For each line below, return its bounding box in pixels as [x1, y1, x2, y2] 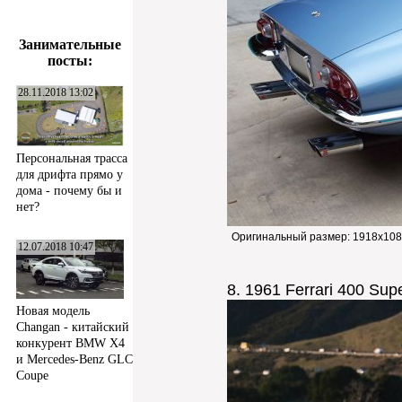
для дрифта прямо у [16, 167, 123, 181]
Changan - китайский [16, 320, 129, 335]
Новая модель [16, 304, 90, 319]
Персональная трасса [16, 151, 127, 165]
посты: [48, 53, 92, 68]
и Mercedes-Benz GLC [16, 353, 133, 367]
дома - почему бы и [16, 183, 122, 197]
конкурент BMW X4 [16, 336, 125, 351]
